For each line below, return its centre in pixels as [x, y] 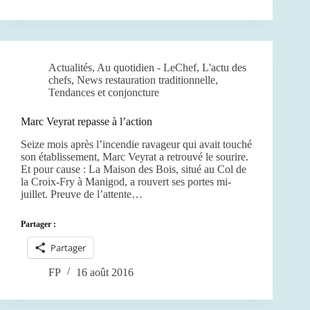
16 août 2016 [105, 272]
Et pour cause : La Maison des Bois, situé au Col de [134, 169]
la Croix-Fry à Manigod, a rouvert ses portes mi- [126, 181]
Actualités [70, 67]
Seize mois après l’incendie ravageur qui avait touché [136, 144]
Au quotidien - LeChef [147, 67]
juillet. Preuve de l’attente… [82, 194]
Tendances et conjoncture [104, 92]
